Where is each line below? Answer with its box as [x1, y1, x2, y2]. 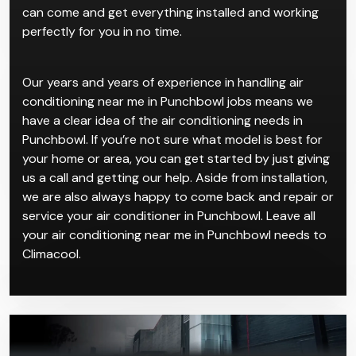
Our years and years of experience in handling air [22, 73, 304, 91]
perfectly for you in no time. [22, 22, 182, 40]
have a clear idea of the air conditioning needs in [22, 111, 303, 129]
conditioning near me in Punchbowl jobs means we [22, 92, 313, 110]
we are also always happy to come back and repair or [22, 188, 334, 205]
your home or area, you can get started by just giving [22, 149, 330, 167]
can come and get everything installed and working [22, 3, 319, 21]
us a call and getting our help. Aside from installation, [22, 168, 327, 186]
